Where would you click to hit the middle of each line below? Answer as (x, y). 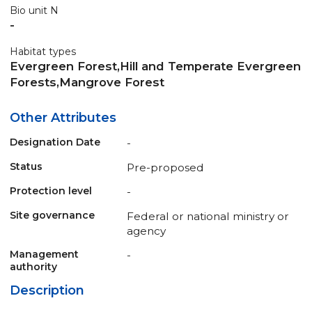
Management (44, 254)
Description (47, 290)
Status (26, 166)
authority (33, 266)
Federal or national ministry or (208, 216)
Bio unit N (34, 10)
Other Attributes (63, 117)
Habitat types (43, 51)
